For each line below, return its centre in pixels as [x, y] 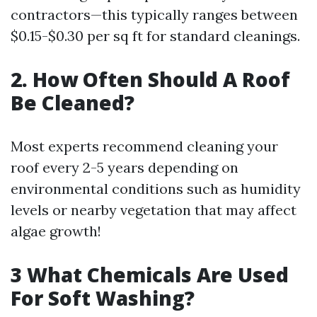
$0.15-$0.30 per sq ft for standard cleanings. [155, 36]
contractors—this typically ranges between [154, 15]
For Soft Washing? [103, 298]
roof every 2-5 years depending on [125, 167]
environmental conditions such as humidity [156, 189]
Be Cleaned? [73, 103]
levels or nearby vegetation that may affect [154, 210]
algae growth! [56, 231]
